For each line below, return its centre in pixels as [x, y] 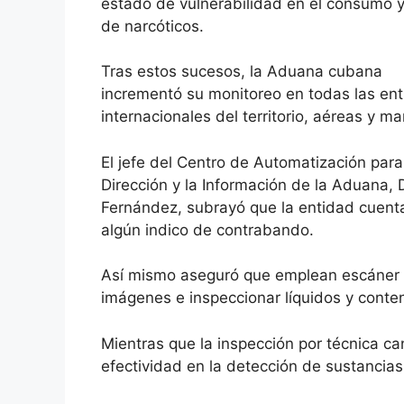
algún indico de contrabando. [207, 230]
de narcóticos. [152, 26]
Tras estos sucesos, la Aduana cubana [242, 72]
